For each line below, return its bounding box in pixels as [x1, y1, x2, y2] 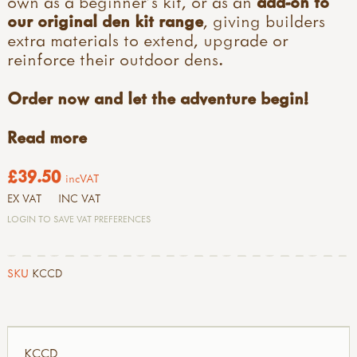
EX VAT [7, 190, 42, 206]
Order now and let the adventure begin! [7, 87, 308, 110]
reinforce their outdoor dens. [7, 48, 223, 71]
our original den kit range [7, 10, 203, 33]
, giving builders [203, 10, 325, 33]
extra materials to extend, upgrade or [7, 29, 288, 52]
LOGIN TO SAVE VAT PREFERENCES [7, 212, 151, 225]
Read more [7, 125, 87, 148]
